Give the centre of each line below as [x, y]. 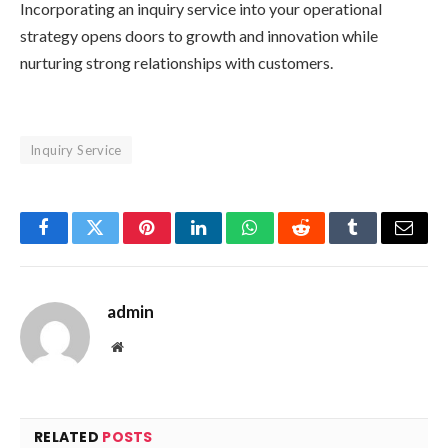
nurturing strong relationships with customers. [176, 63]
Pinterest [177, 242]
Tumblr [378, 242]
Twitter [119, 242]
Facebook [77, 242]
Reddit [323, 242]
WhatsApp [287, 242]
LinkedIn [229, 242]
